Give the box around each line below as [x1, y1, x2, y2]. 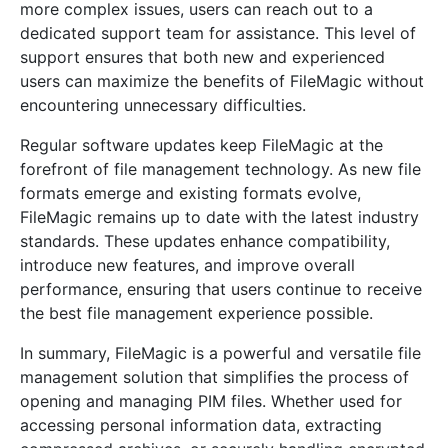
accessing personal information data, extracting [20, 415, 382, 435]
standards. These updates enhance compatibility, [20, 231, 390, 251]
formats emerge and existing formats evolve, [20, 183, 361, 203]
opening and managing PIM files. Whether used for [20, 391, 402, 411]
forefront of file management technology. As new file [20, 159, 421, 179]
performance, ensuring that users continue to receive [20, 279, 422, 299]
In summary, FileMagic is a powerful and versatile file [20, 343, 421, 363]
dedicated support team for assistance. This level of [20, 23, 416, 43]
